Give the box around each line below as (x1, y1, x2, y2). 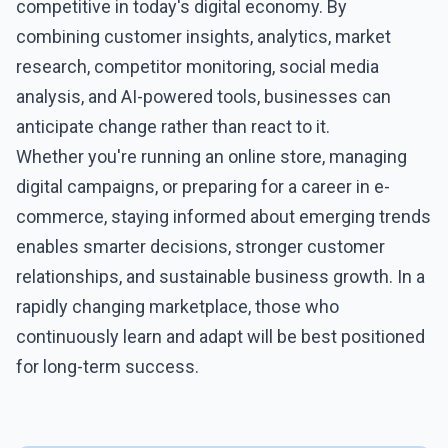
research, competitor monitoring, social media (16, 56, 379, 77)
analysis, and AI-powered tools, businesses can (16, 86, 391, 107)
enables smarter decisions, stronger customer (16, 236, 385, 257)
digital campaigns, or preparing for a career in (16, 176, 374, 197)
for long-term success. (16, 356, 199, 377)
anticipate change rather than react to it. (16, 116, 330, 137)
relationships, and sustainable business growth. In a (16, 266, 425, 287)
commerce (16, 206, 104, 227)
